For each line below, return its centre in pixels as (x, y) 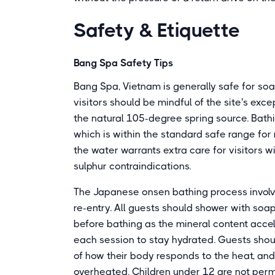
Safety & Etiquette (157, 30)
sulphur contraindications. (132, 166)
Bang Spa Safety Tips (123, 63)
